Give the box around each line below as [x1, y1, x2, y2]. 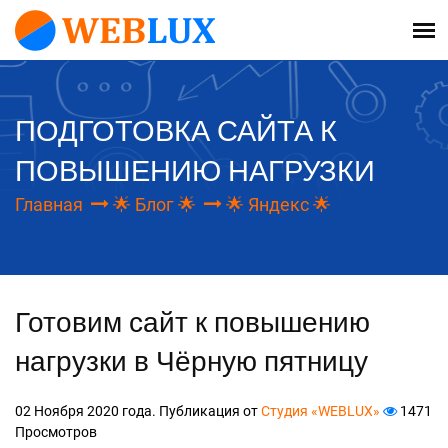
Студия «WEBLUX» [261, 403, 380, 420]
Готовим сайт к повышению [15, 303, 370, 343]
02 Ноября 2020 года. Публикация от [15, 403, 261, 420]
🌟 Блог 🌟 [113, 194, 196, 216]
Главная [15, 194, 83, 216]
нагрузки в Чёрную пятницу [15, 342, 368, 382]
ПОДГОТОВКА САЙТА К [15, 111, 337, 152]
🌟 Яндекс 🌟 [226, 194, 331, 216]
